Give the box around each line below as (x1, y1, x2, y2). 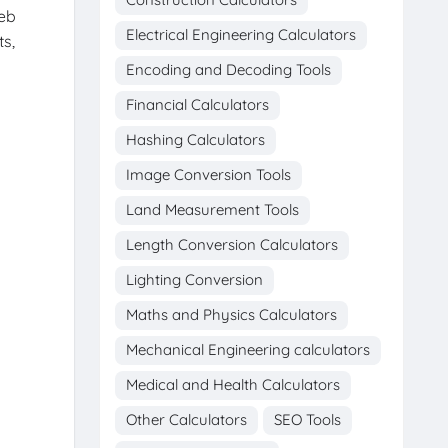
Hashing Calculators (125, 129, 265, 149)
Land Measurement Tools (125, 199, 299, 219)
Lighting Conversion (125, 269, 263, 289)
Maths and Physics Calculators (125, 304, 337, 324)
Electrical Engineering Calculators (125, 24, 356, 44)
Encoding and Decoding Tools (125, 59, 331, 79)
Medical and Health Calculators (125, 374, 340, 394)
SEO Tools (273, 409, 341, 429)
